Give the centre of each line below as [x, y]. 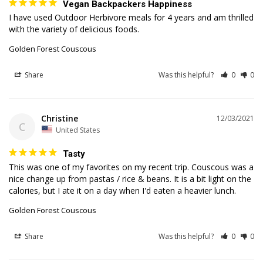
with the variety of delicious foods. [74, 29]
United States [78, 130]
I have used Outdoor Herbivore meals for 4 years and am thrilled [131, 17]
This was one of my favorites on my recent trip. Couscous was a [131, 167]
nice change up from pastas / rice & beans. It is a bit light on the [130, 179]
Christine [60, 118]
